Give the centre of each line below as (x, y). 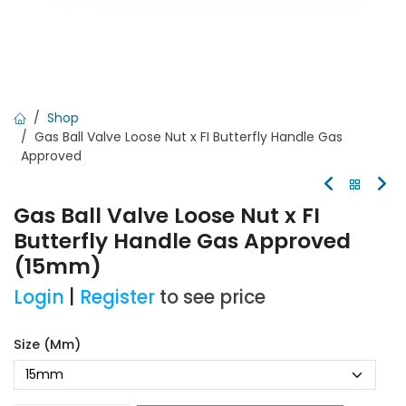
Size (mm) (47, 344)
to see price (213, 297)
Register (117, 297)
